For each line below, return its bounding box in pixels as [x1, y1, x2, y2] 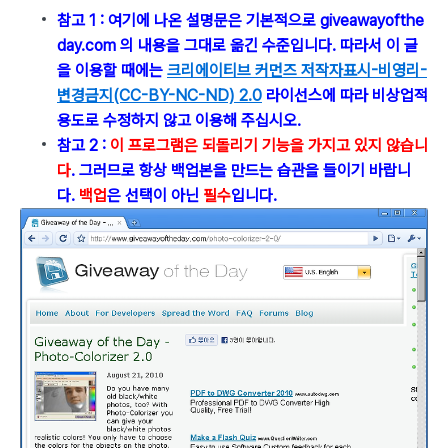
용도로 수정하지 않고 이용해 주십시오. [57, 110, 301, 130]
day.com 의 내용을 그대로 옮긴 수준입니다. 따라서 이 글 [57, 35, 418, 55]
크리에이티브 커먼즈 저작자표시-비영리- [167, 60, 427, 80]
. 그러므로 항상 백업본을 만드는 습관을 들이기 [71, 160, 369, 180]
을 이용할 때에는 [57, 60, 167, 80]
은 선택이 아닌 [107, 185, 203, 205]
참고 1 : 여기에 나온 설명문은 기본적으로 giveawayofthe [57, 10, 424, 30]
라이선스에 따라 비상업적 [262, 85, 428, 105]
